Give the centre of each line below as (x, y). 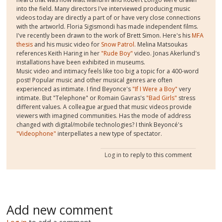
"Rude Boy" (117, 54)
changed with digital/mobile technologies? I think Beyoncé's (100, 125)
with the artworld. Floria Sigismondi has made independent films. (108, 27)
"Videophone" (36, 134)
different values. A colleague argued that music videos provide (104, 107)
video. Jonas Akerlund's (166, 54)
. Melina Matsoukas (161, 45)
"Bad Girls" (163, 98)
